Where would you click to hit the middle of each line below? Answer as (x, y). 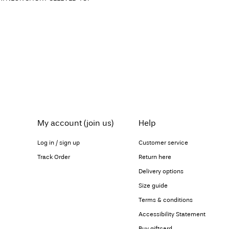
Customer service (163, 143)
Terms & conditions (165, 200)
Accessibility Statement (172, 214)
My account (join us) (75, 123)
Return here (155, 157)
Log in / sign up (59, 143)
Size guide (153, 186)
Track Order (54, 157)
